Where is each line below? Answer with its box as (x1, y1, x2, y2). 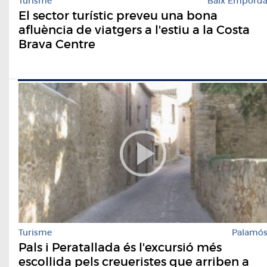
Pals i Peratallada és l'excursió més (18, 240, 222, 254)
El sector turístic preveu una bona (18, 8, 218, 23)
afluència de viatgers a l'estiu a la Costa (18, 22, 250, 37)
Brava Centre (18, 36, 95, 51)
